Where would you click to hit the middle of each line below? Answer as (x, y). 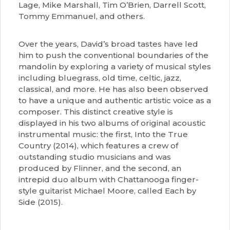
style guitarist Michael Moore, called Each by (107, 191)
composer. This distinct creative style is (96, 112)
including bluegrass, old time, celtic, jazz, (100, 78)
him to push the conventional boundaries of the (113, 55)
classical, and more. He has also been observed (113, 89)
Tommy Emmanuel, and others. (82, 16)
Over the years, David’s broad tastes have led (108, 44)
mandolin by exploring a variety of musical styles (115, 66)
